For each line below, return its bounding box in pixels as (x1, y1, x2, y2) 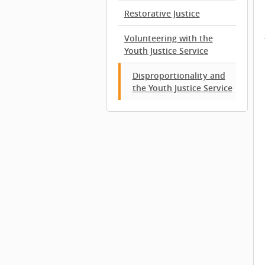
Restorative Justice (124, 8, 200, 19)
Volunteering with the (124, 33, 213, 44)
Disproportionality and (132, 70, 225, 81)
